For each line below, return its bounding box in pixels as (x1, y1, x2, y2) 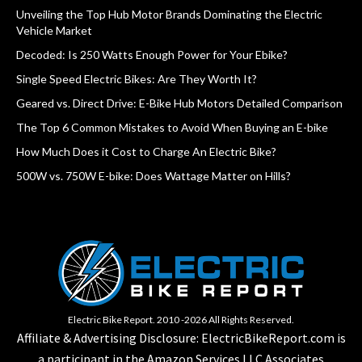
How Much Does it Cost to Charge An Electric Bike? (16, 145, 276, 158)
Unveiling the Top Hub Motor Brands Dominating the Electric (16, 7, 322, 21)
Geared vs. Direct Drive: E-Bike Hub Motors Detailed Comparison (16, 96, 343, 110)
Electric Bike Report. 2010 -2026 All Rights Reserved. (68, 314, 294, 326)
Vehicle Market (16, 23, 92, 37)
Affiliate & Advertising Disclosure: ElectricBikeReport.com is (16, 330, 346, 346)
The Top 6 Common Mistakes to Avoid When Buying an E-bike (16, 120, 328, 134)
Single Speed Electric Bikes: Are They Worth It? (16, 72, 257, 86)
